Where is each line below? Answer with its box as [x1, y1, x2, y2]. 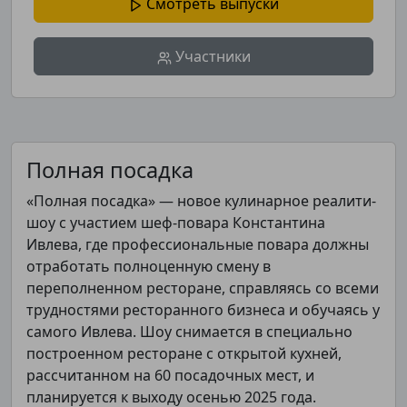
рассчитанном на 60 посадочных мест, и [26, 365, 314, 385]
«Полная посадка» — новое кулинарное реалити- [26, 191, 376, 211]
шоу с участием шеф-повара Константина [26, 213, 325, 233]
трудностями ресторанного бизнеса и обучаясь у [26, 300, 380, 320]
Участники [171, 46, 251, 66]
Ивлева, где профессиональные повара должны [26, 234, 369, 254]
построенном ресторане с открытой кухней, [26, 343, 342, 363]
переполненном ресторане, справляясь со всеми [26, 278, 379, 298]
